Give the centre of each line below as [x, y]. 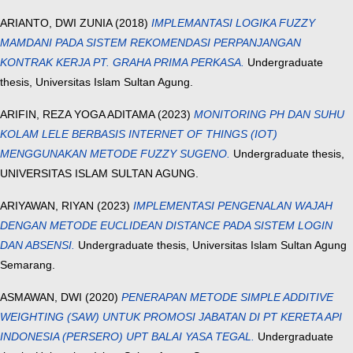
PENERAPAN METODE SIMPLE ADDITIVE [227, 297]
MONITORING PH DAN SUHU [269, 115]
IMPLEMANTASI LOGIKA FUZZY [233, 23]
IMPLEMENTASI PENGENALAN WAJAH [233, 206]
